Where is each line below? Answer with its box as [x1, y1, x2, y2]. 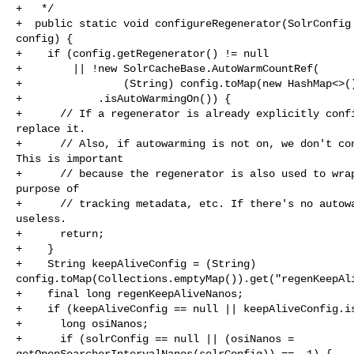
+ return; [16, 227, 104, 240]
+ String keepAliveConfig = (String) [16, 257, 262, 270]
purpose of [16, 182, 79, 195]
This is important [16, 152, 123, 165]
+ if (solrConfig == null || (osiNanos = [16, 332, 300, 345]
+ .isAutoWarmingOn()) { [16, 92, 231, 105]
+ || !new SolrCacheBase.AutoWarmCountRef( [16, 62, 319, 75]
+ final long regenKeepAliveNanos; [16, 287, 243, 300]
